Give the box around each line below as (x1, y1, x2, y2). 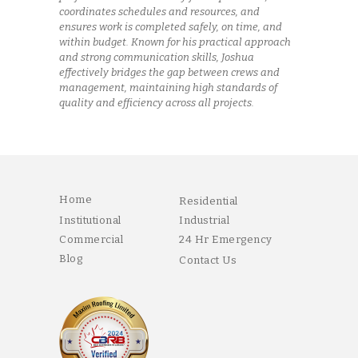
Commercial (59, 233, 123, 246)
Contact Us (179, 254, 237, 267)
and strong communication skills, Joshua (59, 50, 254, 63)
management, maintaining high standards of (59, 81, 277, 93)
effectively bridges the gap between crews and (59, 66, 280, 78)
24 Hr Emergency (179, 233, 272, 246)
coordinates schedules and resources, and (59, 5, 260, 18)
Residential (179, 194, 238, 207)
